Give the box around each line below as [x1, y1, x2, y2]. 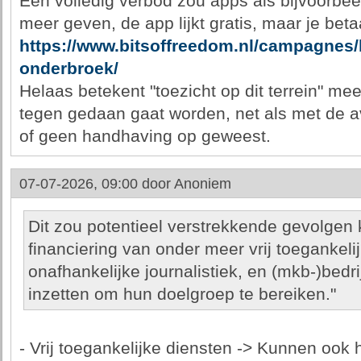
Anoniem [173, 176, 231, 192]
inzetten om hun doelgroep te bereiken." [27, 284, 336, 304]
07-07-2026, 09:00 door [19, 176, 174, 192]
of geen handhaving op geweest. [19, 127, 271, 146]
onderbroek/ [19, 59, 118, 78]
